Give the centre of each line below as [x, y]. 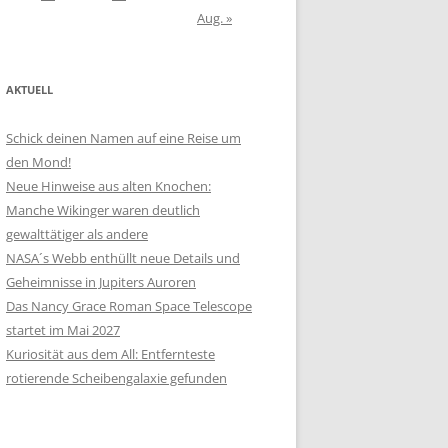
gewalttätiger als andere [77, 234]
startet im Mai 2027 [63, 330]
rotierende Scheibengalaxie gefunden [116, 378]
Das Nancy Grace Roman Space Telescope [129, 306]
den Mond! [38, 162]
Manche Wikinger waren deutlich [103, 210]
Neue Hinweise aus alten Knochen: [108, 186]
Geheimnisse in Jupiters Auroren [101, 282]
